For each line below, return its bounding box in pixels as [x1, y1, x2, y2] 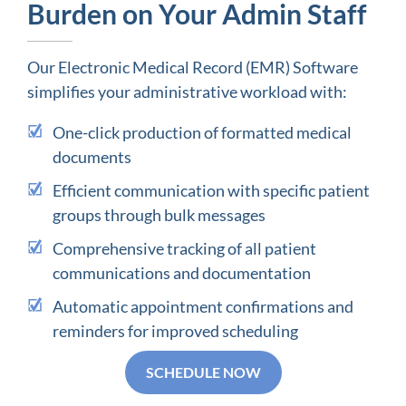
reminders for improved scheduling [52, 320, 298, 341]
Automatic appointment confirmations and [52, 295, 353, 316]
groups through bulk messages [52, 204, 266, 225]
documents [52, 146, 131, 167]
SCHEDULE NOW [145, 362, 261, 381]
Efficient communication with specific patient [52, 179, 370, 200]
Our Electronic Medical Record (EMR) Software [27, 56, 358, 77]
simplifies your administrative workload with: [27, 81, 347, 101]
